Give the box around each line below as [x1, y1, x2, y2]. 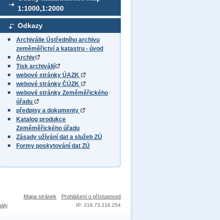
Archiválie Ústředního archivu [16, 36, 100, 43]
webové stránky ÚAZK [16, 72, 81, 79]
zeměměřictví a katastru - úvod [16, 45, 103, 52]
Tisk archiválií [16, 63, 55, 70]
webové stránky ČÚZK [16, 81, 81, 87]
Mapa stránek [24, 193, 56, 199]
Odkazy [18, 22, 43, 29]
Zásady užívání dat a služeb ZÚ [16, 134, 102, 140]
